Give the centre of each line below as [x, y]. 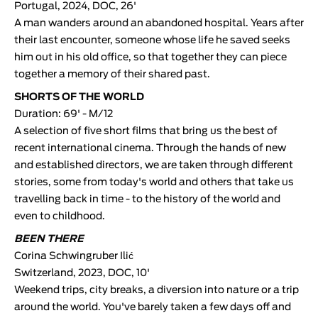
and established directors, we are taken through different [154, 165]
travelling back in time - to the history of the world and [147, 199]
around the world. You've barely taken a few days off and [153, 307]
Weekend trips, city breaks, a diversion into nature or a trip [157, 290]
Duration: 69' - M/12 [64, 114]
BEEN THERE [49, 239]
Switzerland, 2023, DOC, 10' [82, 273]
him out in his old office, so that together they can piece [150, 57]
